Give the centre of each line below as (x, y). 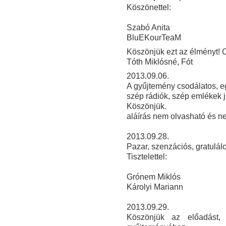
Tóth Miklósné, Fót (159, 62)
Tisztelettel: (147, 157)
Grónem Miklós (153, 177)
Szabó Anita (148, 28)
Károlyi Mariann (157, 187)
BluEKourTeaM (154, 38)
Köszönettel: (149, 8)
